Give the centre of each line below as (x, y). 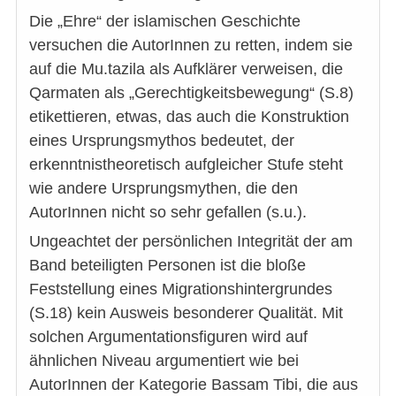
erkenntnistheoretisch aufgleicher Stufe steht (186, 165)
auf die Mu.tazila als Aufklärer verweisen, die (186, 69)
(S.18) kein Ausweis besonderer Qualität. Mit (186, 313)
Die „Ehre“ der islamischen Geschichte (165, 22)
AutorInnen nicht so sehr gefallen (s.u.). (168, 213)
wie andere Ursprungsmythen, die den (164, 189)
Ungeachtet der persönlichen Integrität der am (191, 242)
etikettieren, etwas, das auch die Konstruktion (189, 117)
